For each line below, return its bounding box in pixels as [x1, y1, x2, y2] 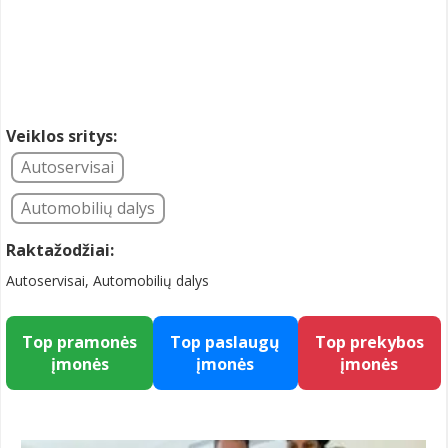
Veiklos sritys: [6, 125, 117, 147]
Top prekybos [314, 331, 424, 353]
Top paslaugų [170, 331, 281, 353]
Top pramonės [22, 331, 138, 353]
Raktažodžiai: [6, 239, 114, 261]
